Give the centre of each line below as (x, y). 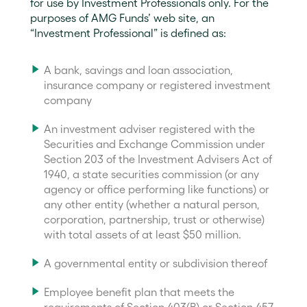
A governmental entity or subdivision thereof (156, 263)
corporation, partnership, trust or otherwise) (154, 219)
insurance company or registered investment (157, 85)
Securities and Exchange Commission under (155, 144)
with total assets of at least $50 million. (143, 234)
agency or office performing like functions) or (157, 189)
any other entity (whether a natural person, (152, 204)
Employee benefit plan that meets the (139, 292)
